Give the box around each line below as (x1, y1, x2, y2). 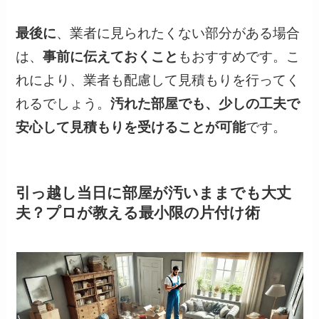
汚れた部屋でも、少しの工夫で (110, 95, 300, 111)
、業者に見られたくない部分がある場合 (56, 25, 300, 41)
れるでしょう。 (16, 95, 111, 111)
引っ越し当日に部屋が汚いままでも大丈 (16, 184, 292, 201)
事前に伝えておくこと (43, 48, 179, 64)
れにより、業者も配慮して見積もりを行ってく (16, 72, 300, 88)
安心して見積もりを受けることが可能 (16, 119, 246, 135)
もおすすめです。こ (178, 48, 300, 64)
